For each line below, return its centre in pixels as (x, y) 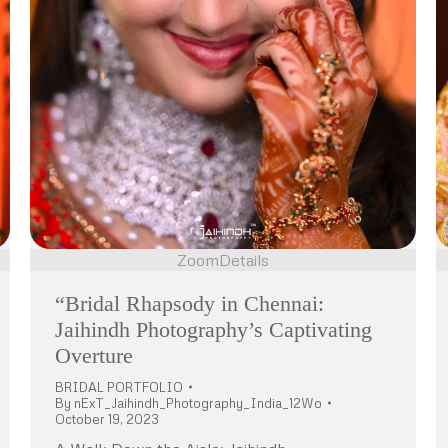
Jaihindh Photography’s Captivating (213, 329)
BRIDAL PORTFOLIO (119, 386)
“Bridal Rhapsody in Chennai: (189, 303)
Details (244, 259)
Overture (94, 355)
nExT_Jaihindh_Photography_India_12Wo (198, 402)
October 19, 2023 (107, 418)
